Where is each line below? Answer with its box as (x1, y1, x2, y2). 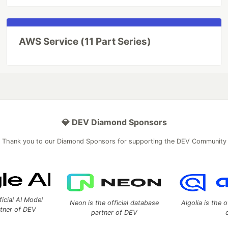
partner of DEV (91, 209, 137, 216)
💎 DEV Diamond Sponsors (61, 117, 167, 127)
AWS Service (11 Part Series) (19, 36, 152, 47)
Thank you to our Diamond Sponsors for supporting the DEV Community (2, 137, 226, 145)
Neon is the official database (69, 199, 159, 207)
